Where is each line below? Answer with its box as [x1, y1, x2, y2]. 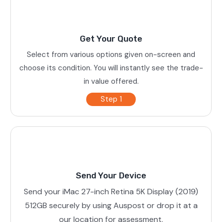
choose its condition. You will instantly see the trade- [19, 62, 203, 73]
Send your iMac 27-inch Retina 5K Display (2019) [24, 186, 198, 197]
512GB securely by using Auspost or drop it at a [24, 200, 198, 211]
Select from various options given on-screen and [27, 49, 195, 59]
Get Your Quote [80, 33, 142, 44]
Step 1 [100, 94, 122, 104]
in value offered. [83, 76, 139, 86]
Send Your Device [76, 170, 146, 180]
